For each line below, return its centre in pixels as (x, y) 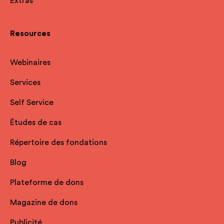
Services (25, 83)
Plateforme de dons (47, 183)
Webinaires (30, 63)
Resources (30, 34)
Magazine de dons (44, 203)
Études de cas (36, 123)
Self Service (32, 103)
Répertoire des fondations (58, 143)
